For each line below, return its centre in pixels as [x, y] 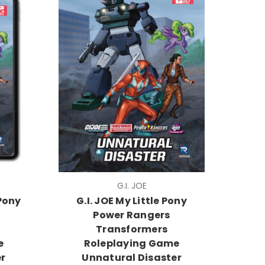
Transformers [132, 229]
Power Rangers [132, 215]
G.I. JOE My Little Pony [132, 201]
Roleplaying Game [132, 243]
